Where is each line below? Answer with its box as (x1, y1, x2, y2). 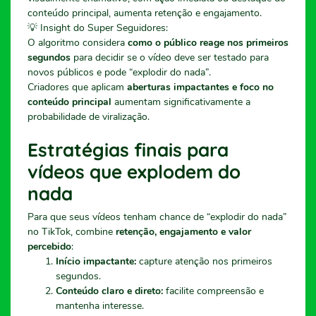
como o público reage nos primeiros (128, 35, 288, 49)
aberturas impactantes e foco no (127, 80, 274, 94)
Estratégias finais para (28, 138, 229, 162)
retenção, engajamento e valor (116, 224, 251, 238)
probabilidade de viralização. (28, 109, 150, 123)
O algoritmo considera (28, 35, 128, 49)
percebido (28, 239, 71, 253)
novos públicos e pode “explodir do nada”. (28, 65, 211, 79)
